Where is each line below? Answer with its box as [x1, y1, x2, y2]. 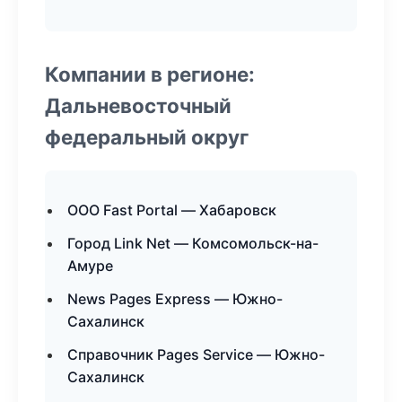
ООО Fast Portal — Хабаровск [67, 201, 276, 219]
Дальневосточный [45, 93, 232, 118]
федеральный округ [45, 125, 249, 149]
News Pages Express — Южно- [67, 290, 283, 308]
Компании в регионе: [45, 62, 255, 86]
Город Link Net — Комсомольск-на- [67, 234, 319, 252]
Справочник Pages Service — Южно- [67, 345, 325, 363]
